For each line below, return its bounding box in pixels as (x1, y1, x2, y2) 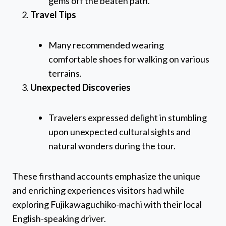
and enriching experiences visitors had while (12, 184, 185, 196)
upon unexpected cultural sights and (48, 126, 191, 137)
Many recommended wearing (48, 39, 164, 50)
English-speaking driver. (12, 212, 106, 224)
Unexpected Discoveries (30, 81, 131, 93)
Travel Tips (30, 9, 76, 20)
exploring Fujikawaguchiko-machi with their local (12, 198, 202, 210)
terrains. (48, 67, 82, 79)
